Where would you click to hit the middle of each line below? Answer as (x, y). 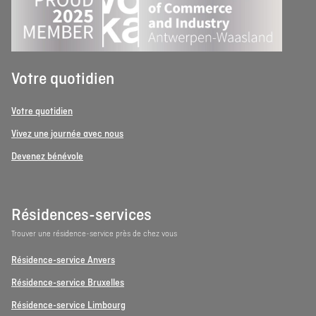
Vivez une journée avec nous (67, 134)
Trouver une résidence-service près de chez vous (94, 234)
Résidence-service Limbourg (68, 305)
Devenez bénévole (47, 157)
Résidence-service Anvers (63, 260)
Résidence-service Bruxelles (68, 283)
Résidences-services (81, 215)
